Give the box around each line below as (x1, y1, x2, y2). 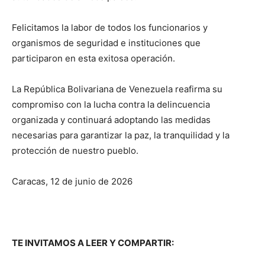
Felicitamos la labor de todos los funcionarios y (12, 21, 208, 33)
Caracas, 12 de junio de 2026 (12, 175, 132, 187)
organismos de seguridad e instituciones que (12, 37, 201, 49)
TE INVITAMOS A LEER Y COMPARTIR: (12, 237, 174, 248)
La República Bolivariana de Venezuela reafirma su (12, 83, 222, 95)
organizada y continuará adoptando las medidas (12, 114, 211, 125)
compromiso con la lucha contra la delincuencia (12, 98, 210, 110)
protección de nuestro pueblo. (12, 144, 138, 156)
